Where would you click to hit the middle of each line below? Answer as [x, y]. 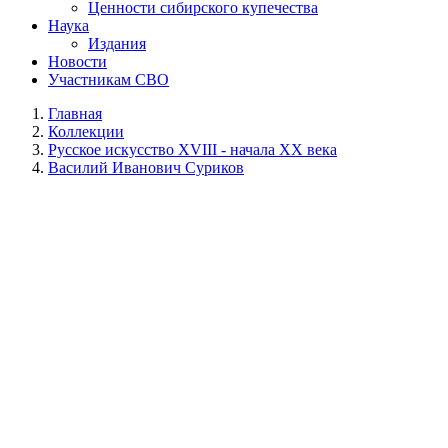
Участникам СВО [108, 79]
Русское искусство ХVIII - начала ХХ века [192, 149]
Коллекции [86, 131]
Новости [77, 61]
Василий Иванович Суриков [146, 167]
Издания [117, 43]
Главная [75, 113]
